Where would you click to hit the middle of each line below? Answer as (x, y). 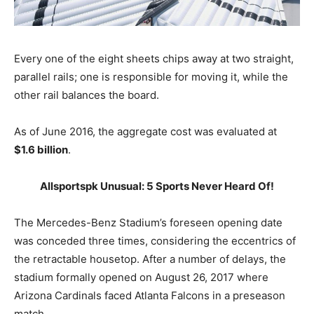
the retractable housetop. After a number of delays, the (150, 259)
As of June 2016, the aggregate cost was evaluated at (145, 132)
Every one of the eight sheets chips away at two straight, (154, 59)
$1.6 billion (41, 150)
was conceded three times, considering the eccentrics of (155, 241)
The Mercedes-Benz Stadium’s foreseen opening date (148, 223)
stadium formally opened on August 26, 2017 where (141, 278)
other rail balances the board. (87, 95)
